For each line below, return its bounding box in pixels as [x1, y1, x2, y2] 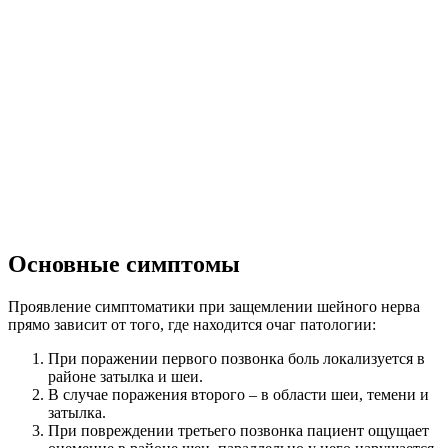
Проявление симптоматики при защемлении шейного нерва [8, 298, 420, 316]
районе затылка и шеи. [48, 368, 203, 386]
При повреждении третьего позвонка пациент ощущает [48, 422, 429, 440]
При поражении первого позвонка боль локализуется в [48, 350, 425, 368]
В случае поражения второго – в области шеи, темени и [48, 386, 429, 404]
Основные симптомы [8, 251, 240, 278]
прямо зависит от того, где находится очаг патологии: [8, 316, 376, 334]
